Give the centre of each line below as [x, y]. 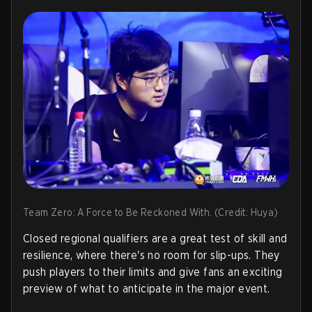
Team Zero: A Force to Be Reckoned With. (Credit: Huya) [151, 213]
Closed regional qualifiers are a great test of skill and [155, 239]
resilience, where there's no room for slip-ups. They [151, 256]
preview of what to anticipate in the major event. [147, 289]
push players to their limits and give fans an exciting [153, 272]
